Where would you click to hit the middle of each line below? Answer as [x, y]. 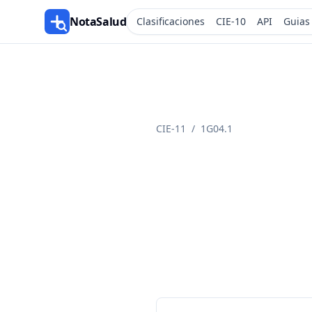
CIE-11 [171, 128]
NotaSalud [98, 22]
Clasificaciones [171, 21]
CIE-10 [231, 21]
